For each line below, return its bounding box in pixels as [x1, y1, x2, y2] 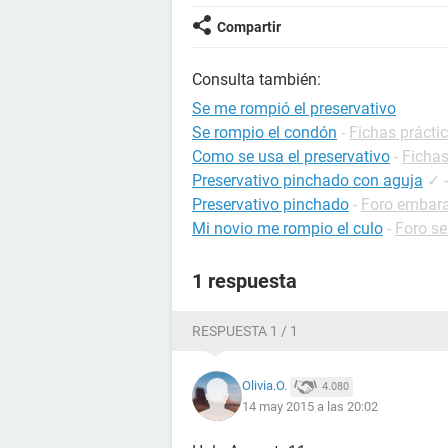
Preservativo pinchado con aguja [192, 171, 423, 190]
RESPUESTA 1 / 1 [192, 323, 298, 339]
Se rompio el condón [192, 123, 337, 142]
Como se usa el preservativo [192, 147, 390, 166]
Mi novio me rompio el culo [192, 219, 383, 238]
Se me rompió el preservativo [192, 99, 396, 118]
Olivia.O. [242, 378, 287, 394]
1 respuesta [192, 269, 297, 293]
